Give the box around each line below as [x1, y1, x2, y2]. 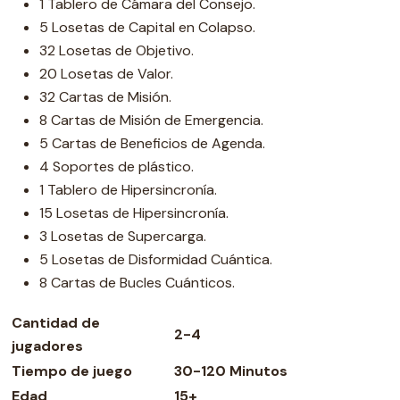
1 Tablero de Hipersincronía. [39, 180, 217, 199]
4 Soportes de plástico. [39, 157, 194, 176]
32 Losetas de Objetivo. [39, 41, 194, 60]
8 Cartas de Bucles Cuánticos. [39, 273, 235, 292]
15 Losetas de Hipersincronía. [39, 204, 229, 222]
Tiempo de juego [12, 362, 132, 380]
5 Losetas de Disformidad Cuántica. [39, 250, 272, 269]
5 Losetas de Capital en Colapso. [39, 18, 255, 37]
